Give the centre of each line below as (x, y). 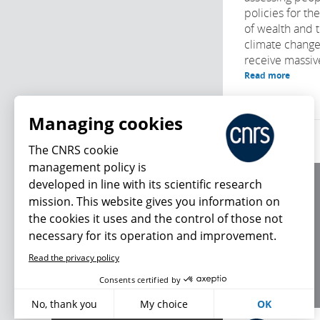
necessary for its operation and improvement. (152, 236)
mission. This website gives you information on (154, 201)
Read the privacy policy (74, 257)
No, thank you (64, 304)
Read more (267, 75)
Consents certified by (140, 279)
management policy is (87, 167)
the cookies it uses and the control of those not (156, 219)
